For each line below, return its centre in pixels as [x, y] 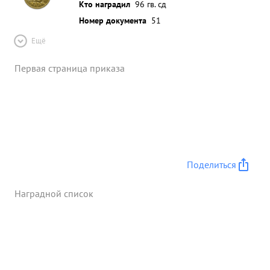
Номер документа [113, 20]
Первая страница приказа [70, 68]
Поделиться [212, 165]
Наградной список [54, 193]
